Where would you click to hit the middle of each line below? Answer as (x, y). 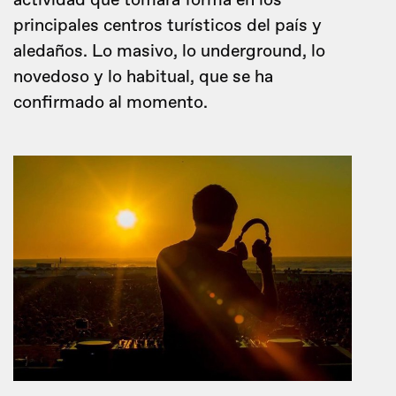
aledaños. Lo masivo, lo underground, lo (169, 51)
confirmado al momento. (110, 103)
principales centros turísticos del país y (168, 26)
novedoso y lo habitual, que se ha (143, 77)
